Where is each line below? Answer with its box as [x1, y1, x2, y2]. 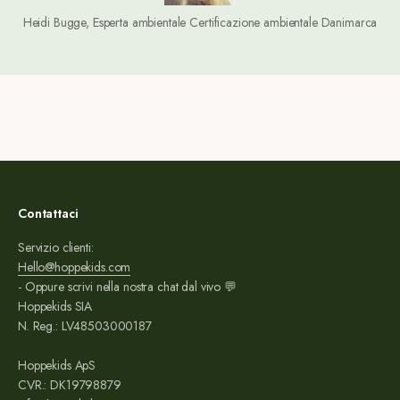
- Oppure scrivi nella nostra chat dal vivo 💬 [18, 278, 237, 296]
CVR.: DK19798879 [18, 376, 121, 395]
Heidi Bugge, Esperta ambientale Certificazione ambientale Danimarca [22, 13, 378, 32]
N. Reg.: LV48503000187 [18, 317, 152, 336]
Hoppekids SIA [18, 297, 93, 316]
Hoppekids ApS [18, 356, 96, 375]
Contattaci [18, 204, 79, 223]
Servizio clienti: [18, 238, 94, 257]
